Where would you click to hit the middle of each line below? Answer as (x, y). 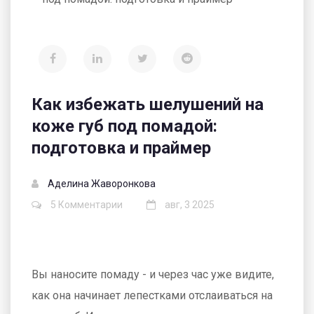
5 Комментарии (86, 205)
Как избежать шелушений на (148, 104)
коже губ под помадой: (124, 126)
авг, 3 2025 (189, 205)
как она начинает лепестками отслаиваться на (152, 295)
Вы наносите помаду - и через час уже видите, (153, 274)
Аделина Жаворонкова (102, 184)
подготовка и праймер (121, 148)
